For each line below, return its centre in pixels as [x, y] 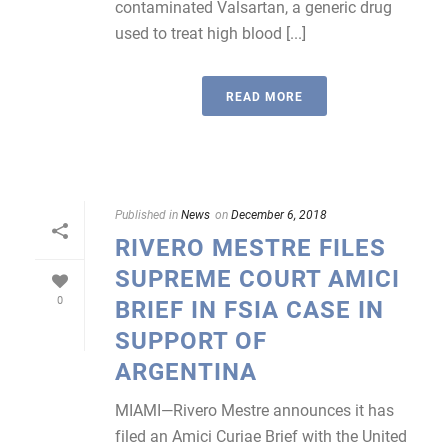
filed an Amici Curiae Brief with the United [261, 435]
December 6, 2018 [279, 214]
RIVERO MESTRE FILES [250, 247]
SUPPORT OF [191, 340]
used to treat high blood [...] [210, 32]
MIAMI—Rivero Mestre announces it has [254, 409]
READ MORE [264, 96]
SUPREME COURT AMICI [257, 278]
